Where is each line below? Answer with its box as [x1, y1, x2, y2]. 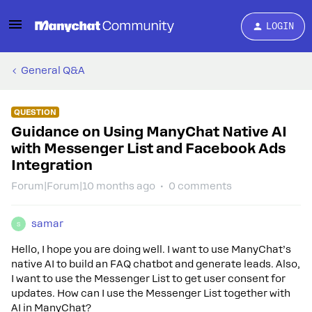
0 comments [169, 180, 232, 192]
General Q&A [21, 65, 85, 76]
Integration [11, 157, 93, 173]
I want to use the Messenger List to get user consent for [11, 273, 286, 284]
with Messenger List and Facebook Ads [11, 140, 286, 157]
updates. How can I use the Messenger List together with [11, 288, 290, 299]
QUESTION [14, 107, 56, 117]
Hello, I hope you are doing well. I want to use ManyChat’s [11, 244, 291, 255]
